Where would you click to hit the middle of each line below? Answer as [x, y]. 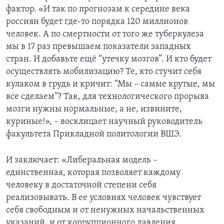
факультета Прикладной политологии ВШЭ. [94, 134]
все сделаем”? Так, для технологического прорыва [107, 97]
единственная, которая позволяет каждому [93, 173]
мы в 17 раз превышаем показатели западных [98, 47]
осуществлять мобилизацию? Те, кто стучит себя [104, 72]
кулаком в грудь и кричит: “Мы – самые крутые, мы [110, 84]
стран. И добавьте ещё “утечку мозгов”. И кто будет [109, 59]
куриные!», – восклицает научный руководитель [104, 122]
